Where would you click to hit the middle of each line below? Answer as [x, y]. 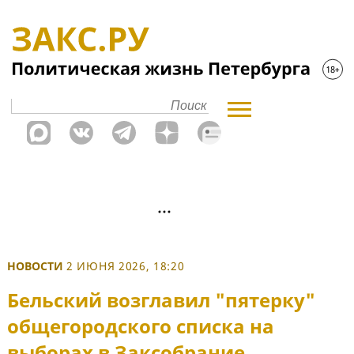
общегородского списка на [141, 326]
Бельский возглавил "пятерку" [161, 300]
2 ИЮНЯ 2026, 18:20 [126, 266]
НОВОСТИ [35, 266]
